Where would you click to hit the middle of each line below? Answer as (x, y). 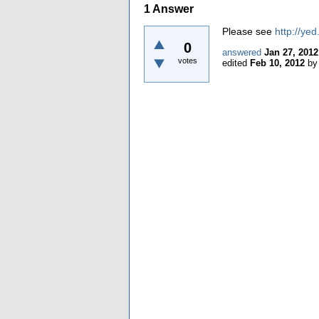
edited (235, 63)
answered (242, 52)
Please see (249, 31)
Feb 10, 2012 (277, 63)
